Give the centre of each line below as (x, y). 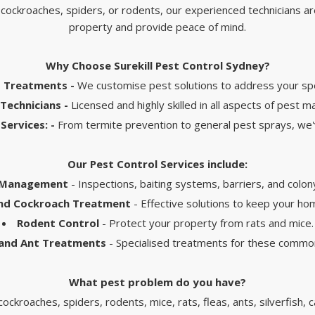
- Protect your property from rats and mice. (206, 223)
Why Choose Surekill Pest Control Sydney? (157, 65)
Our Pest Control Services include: (157, 164)
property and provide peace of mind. (157, 27)
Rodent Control (58, 223)
